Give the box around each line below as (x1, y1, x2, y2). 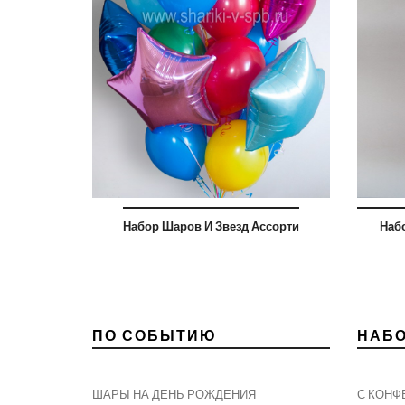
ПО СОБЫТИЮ (92, 326, 217, 344)
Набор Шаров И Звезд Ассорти (122, 219, 299, 234)
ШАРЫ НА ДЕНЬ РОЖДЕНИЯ (92, 387, 256, 402)
